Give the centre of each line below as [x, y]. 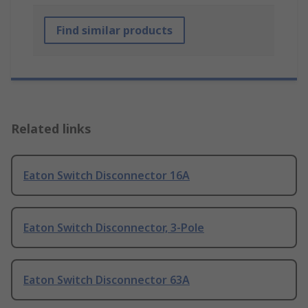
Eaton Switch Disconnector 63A [107, 280]
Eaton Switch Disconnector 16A [107, 176]
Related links [51, 129]
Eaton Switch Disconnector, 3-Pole [114, 228]
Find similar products [114, 31]
